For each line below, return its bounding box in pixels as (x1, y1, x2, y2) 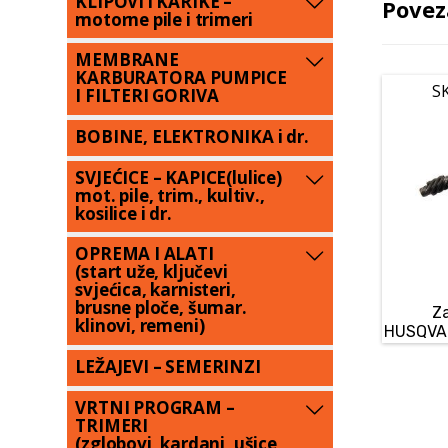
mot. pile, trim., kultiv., (75, 183, 265, 207)
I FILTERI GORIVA (75, 84, 219, 108)
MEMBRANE (75, 48, 179, 72)
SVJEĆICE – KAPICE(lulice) (75, 165, 282, 189)
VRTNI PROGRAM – (75, 395, 235, 419)
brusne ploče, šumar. (75, 296, 247, 320)
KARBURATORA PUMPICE (75, 66, 287, 90)
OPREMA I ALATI (75, 242, 214, 266)
